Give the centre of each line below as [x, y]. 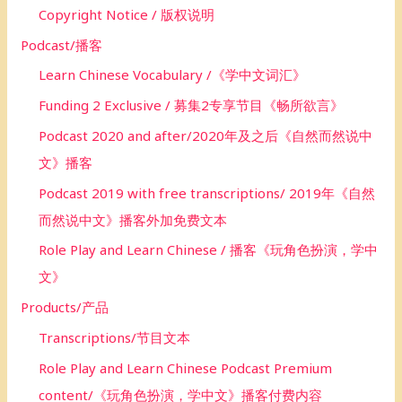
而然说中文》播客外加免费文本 [133, 219]
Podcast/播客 [62, 44]
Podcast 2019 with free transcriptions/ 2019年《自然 [207, 192]
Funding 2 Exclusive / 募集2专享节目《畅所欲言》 [192, 105]
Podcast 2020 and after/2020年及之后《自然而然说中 [206, 135]
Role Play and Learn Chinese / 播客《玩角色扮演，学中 [209, 250]
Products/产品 [65, 307]
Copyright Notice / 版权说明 [127, 14]
